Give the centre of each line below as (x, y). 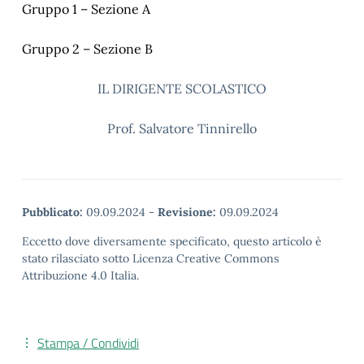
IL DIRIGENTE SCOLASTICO (182, 89)
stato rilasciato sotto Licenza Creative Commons (151, 258)
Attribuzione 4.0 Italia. (80, 275)
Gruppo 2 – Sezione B (87, 49)
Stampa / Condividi (88, 343)
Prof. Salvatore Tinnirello (182, 128)
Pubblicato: (52, 212)
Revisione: (187, 212)
